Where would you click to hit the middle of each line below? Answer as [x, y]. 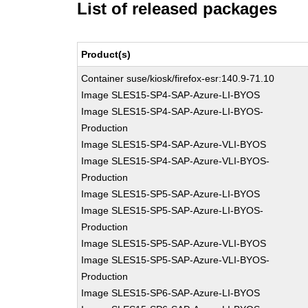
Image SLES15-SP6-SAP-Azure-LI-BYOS [171, 293]
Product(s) [106, 54]
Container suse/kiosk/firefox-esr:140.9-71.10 [178, 78]
